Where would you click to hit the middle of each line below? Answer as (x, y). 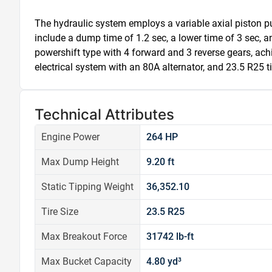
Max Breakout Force (84, 236)
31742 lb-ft (170, 236)
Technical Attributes (104, 114)
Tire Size (60, 212)
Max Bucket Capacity (87, 261)
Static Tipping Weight (87, 187)
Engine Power (70, 137)
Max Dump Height (80, 162)
